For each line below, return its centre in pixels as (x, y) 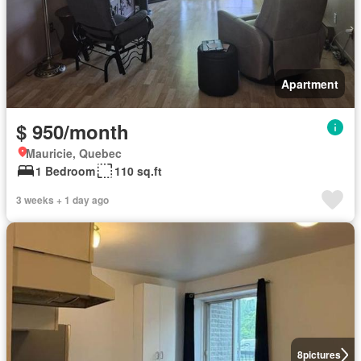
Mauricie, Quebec (74, 153)
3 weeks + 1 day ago (62, 200)
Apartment (310, 84)
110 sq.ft (138, 171)
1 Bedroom (65, 171)
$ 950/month (73, 131)
